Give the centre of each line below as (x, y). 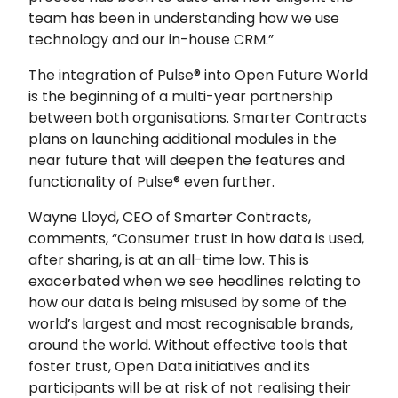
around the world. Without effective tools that (188, 345)
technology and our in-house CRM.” (151, 39)
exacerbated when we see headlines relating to (195, 281)
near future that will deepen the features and (187, 160)
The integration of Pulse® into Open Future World (198, 75)
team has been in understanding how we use (184, 18)
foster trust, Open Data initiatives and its (169, 366)
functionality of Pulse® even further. (151, 181)
